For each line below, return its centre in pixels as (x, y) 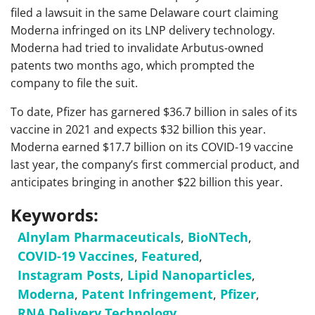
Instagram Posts (69, 275)
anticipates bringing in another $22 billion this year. (147, 182)
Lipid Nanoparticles (189, 275)
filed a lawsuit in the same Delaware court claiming (144, 12)
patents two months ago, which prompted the (133, 65)
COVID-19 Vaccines (76, 256)
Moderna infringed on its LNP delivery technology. (143, 30)
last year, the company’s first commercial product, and (155, 164)
